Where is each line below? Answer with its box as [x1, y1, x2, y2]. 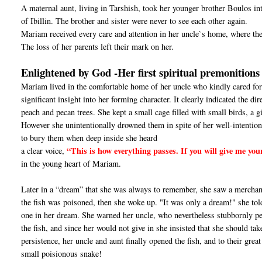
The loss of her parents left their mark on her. [21, 41, 174, 53]
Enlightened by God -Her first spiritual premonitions [21, 64, 260, 81]
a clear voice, [21, 145, 67, 157]
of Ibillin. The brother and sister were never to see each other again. [21, 15, 248, 27]
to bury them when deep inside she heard [21, 132, 158, 144]
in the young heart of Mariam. [21, 158, 122, 170]
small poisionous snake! [21, 248, 102, 260]
